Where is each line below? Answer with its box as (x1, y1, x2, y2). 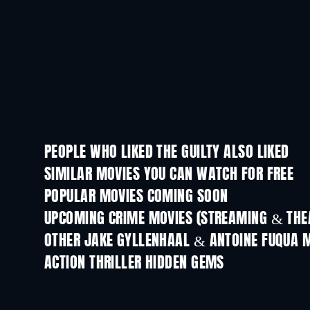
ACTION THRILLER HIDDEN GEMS (44, 256, 224, 271)
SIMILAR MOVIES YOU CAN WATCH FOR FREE (44, 167, 294, 183)
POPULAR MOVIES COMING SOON (44, 190, 228, 205)
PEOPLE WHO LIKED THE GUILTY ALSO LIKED (44, 145, 289, 161)
